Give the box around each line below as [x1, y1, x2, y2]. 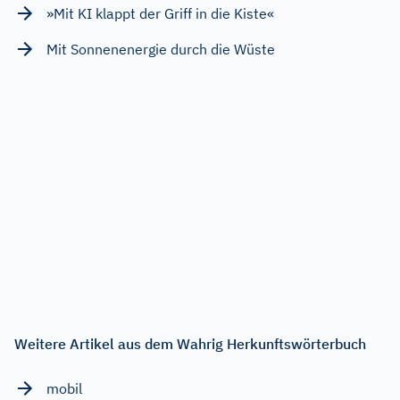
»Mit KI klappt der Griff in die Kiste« [46, 4, 274, 22]
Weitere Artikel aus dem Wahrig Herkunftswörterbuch [14, 334, 366, 353]
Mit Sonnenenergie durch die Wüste [46, 39, 275, 58]
